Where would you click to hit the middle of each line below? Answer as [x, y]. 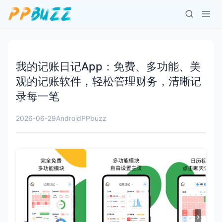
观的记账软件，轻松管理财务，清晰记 [109, 81]
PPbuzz [94, 118]
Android [69, 118]
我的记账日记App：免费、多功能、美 [108, 66]
